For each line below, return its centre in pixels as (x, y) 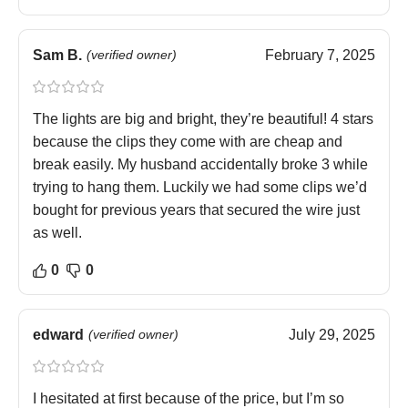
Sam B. (57, 56)
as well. (57, 233)
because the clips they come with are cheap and (188, 142)
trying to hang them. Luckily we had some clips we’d (200, 188)
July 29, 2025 (332, 335)
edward (58, 335)
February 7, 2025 (320, 56)
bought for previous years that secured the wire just (196, 210)
